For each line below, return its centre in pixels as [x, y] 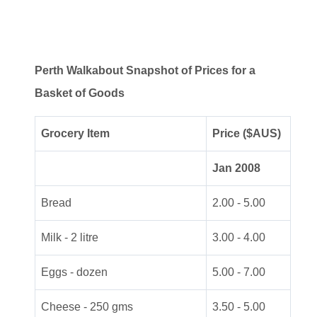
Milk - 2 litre [70, 237]
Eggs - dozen [74, 272]
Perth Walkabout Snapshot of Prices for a [145, 70]
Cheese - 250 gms [87, 306]
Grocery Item [75, 133]
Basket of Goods [80, 93]
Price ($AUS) [247, 133]
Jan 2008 [236, 168]
